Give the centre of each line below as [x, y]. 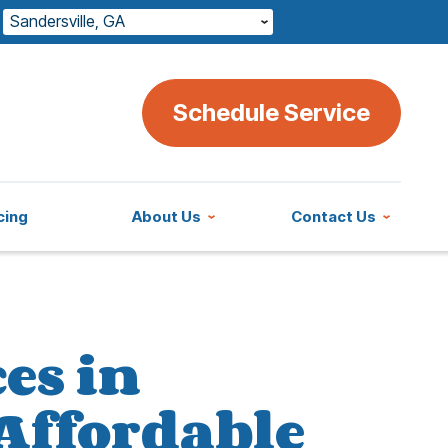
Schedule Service [271, 112]
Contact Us [333, 217]
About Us [166, 217]
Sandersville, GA [67, 21]
